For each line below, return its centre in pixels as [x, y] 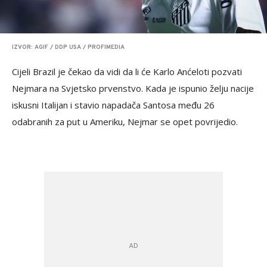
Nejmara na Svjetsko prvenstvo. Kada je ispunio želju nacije [133, 89]
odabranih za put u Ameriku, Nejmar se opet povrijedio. [126, 122]
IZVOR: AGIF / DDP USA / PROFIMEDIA [68, 48]
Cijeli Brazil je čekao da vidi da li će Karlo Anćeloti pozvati [127, 72]
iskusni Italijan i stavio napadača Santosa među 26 [113, 105]
